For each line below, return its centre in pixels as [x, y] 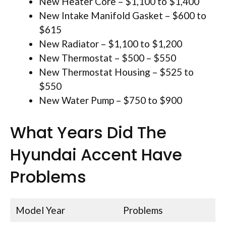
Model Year [40, 210]
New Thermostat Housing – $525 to [116, 72]
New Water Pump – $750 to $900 [110, 100]
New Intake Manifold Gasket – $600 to [123, 15]
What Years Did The [88, 133]
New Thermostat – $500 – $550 [107, 58]
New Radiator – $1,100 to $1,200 [110, 43]
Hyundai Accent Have [96, 155]
